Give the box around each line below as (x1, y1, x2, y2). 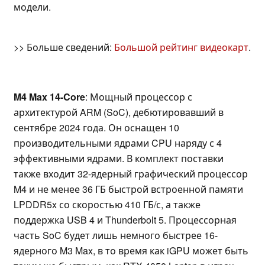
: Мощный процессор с (85, 90, 192, 104)
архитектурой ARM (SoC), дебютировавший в (14, 105, 224, 119)
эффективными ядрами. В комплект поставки (14, 151, 224, 166)
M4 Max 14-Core (14, 90, 85, 104)
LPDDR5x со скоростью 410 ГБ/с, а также (14, 198, 201, 212)
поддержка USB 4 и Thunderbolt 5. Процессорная (14, 213, 237, 227)
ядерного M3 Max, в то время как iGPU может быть (14, 244, 248, 258)
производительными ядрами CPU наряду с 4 (14, 136, 222, 150)
